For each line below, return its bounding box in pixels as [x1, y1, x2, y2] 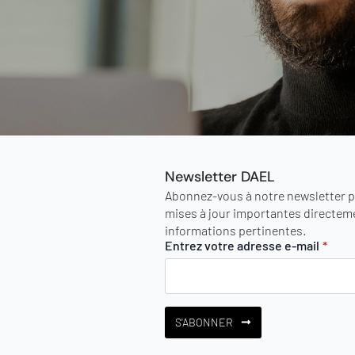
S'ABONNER [175, 315, 233, 329]
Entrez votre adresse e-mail [165, 237, 319, 253]
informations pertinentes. [165, 222, 306, 238]
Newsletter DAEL [165, 166, 275, 186]
